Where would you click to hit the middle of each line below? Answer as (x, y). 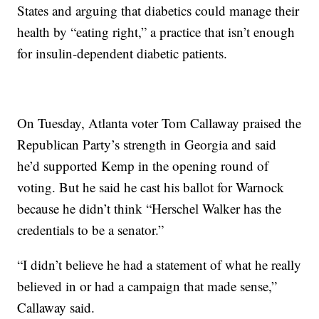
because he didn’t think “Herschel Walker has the (150, 208)
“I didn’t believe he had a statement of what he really (159, 264)
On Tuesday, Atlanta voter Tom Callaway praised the (159, 122)
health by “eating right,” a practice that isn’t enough (156, 31)
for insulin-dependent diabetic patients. (122, 53)
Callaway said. (56, 307)
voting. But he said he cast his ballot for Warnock (151, 187)
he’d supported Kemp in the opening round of (143, 165)
